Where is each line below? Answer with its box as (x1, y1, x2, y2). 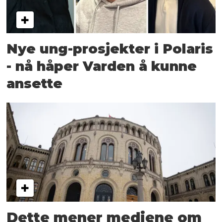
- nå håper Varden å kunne (6, 57, 197, 74)
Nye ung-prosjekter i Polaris (6, 40, 214, 57)
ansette (6, 75, 63, 92)
